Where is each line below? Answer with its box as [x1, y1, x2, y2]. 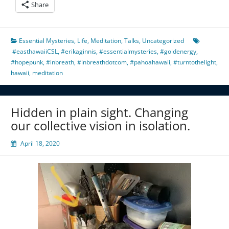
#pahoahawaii [130, 58, 170, 67]
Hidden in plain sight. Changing [11, 104, 188, 121]
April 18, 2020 [20, 139, 60, 148]
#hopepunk [11, 58, 43, 67]
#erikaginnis [61, 47, 96, 56]
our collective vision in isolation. [11, 117, 190, 134]
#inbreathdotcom [77, 58, 127, 67]
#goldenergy [160, 47, 196, 56]
